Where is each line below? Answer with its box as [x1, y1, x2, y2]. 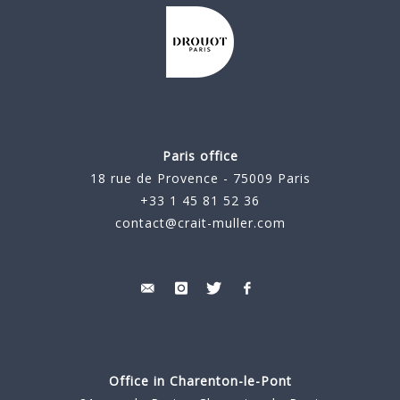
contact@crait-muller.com [114, 214, 286, 232]
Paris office [162, 147, 238, 165]
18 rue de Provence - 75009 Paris [89, 170, 311, 187]
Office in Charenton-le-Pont [108, 372, 292, 390]
